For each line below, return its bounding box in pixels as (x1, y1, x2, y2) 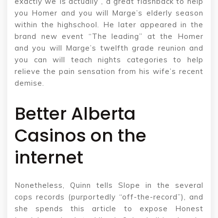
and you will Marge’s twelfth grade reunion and (15, 43, 203, 53)
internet (15, 145, 83, 170)
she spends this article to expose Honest (15, 204, 203, 214)
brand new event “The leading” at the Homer (15, 32, 203, 41)
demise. (15, 78, 44, 88)
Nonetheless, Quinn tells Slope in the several (15, 181, 203, 190)
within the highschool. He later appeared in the (15, 20, 203, 30)
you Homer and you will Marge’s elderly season (15, 8, 203, 18)
